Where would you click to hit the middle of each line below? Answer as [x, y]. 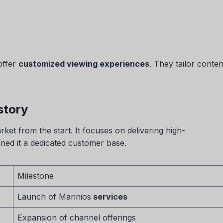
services [109, 196]
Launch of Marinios [54, 196]
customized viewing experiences [84, 63]
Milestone [36, 175]
